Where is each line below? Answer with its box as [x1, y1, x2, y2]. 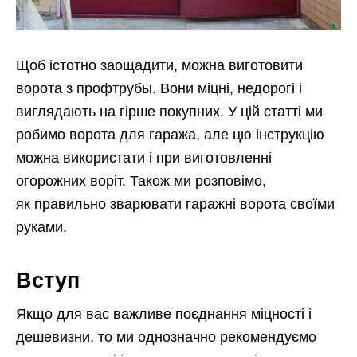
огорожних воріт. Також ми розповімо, [16, 172, 266, 189]
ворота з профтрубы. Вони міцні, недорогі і [16, 80, 302, 96]
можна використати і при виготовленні [16, 149, 272, 166]
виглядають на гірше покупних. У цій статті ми [16, 103, 323, 120]
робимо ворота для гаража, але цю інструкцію [16, 126, 324, 143]
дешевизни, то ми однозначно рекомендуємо [16, 328, 316, 345]
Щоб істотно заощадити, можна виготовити [16, 57, 303, 73]
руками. [16, 218, 67, 235]
